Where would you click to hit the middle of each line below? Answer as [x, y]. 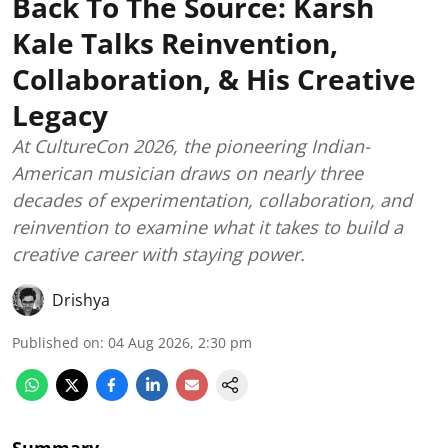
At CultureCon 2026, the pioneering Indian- [191, 146]
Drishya [81, 300]
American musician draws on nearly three [187, 173]
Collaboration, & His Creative [214, 79]
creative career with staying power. [158, 254]
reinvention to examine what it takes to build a [207, 227]
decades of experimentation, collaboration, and [212, 200]
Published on [56, 343]
